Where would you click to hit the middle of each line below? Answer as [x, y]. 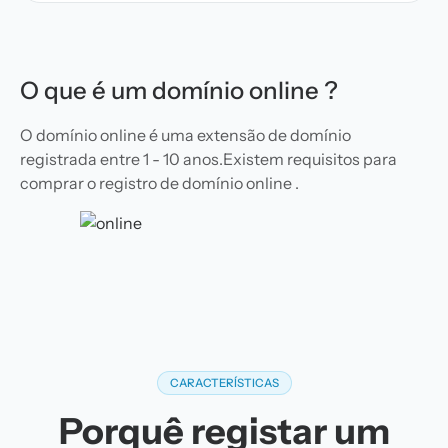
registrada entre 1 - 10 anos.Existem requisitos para [208, 159]
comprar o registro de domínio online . [159, 183]
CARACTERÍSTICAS [224, 383]
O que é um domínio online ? [179, 90]
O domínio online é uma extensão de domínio [185, 135]
